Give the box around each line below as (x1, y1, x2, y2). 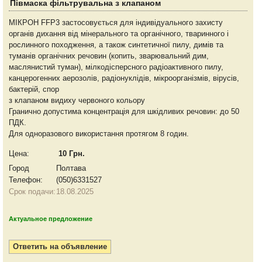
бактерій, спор (9, 85, 59, 94)
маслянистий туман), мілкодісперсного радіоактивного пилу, (9, 63, 223, 72)
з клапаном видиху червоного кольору (9, 96, 145, 105)
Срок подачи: (9, 187, 56, 196)
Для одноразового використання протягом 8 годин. (9, 129, 189, 139)
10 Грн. (56, 149, 85, 158)
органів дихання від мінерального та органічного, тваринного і (9, 29, 229, 39)
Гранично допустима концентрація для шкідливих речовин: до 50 (9, 107, 239, 116)
